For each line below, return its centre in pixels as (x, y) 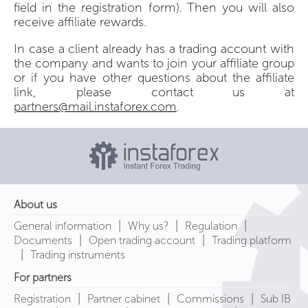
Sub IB (276, 298)
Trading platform (252, 240)
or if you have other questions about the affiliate (154, 77)
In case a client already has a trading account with (154, 48)
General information (63, 225)
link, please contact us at (154, 92)
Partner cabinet (124, 298)
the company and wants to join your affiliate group (154, 63)
